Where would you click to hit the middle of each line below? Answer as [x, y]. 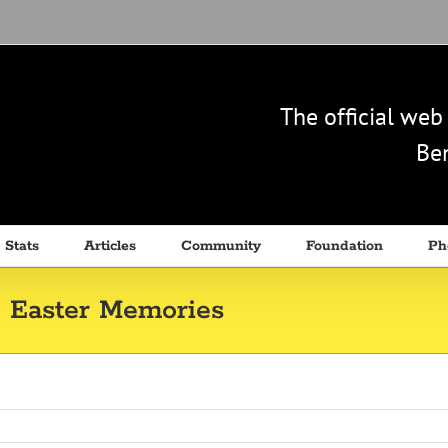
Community [221, 246]
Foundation [344, 246]
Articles [110, 246]
